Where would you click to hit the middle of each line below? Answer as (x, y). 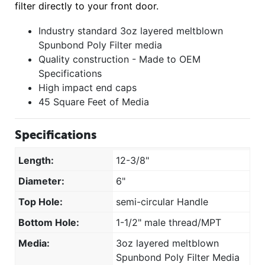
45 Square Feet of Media (94, 102)
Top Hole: (41, 202)
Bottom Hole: (49, 222)
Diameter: (41, 181)
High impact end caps (88, 88)
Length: (36, 160)
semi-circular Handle (162, 202)
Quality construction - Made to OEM (119, 59)
